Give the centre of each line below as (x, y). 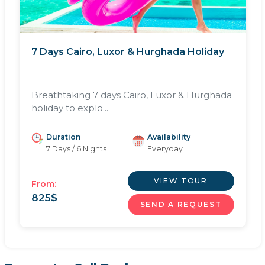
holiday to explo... (70, 108)
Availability (169, 137)
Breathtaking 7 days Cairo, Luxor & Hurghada (131, 95)
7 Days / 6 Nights (76, 148)
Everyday (165, 148)
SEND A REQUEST (181, 204)
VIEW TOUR (181, 180)
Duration (63, 137)
